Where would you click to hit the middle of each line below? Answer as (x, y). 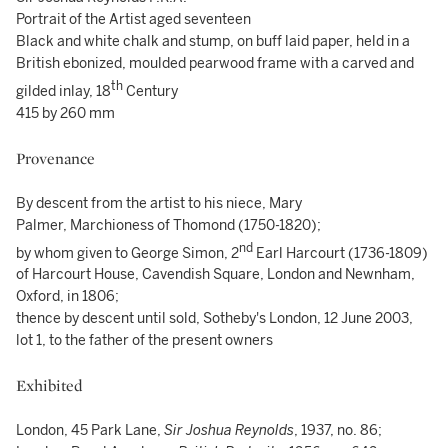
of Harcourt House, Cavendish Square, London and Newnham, (215, 275)
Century (153, 91)
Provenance (55, 158)
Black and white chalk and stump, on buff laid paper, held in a (213, 41)
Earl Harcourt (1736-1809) (340, 253)
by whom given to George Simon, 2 (127, 253)
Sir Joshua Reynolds (229, 431)
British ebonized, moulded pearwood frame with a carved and (215, 63)
